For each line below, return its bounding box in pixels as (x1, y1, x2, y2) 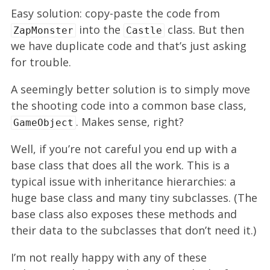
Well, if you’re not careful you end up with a (11, 141, 237, 156)
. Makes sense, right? (76, 114, 184, 129)
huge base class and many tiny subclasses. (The (11, 190, 257, 205)
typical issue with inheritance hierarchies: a (11, 174, 236, 189)
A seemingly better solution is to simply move (11, 81, 250, 96)
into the (76, 22, 124, 37)
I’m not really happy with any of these (11, 250, 207, 265)
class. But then (165, 22, 244, 37)
